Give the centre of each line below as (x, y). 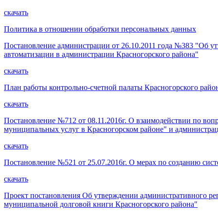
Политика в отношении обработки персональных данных (100, 29)
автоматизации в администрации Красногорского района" (101, 54)
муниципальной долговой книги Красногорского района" (101, 204)
